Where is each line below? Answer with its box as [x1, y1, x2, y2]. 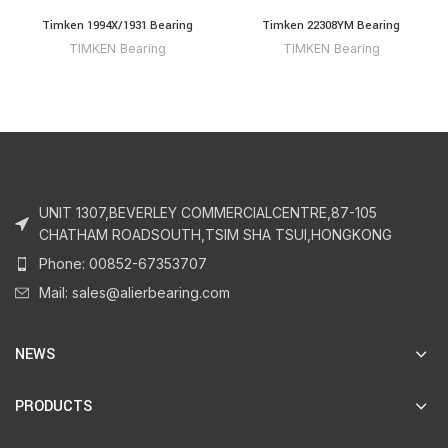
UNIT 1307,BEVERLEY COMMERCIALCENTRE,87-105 [39, 203, 377, 221]
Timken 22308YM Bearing [262, 16, 400, 34]
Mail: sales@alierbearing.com [39, 283, 230, 301]
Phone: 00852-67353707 [39, 254, 207, 272]
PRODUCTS [15, 395, 92, 417]
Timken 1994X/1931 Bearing [41, 16, 193, 34]
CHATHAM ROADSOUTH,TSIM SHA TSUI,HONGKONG [39, 225, 392, 243]
